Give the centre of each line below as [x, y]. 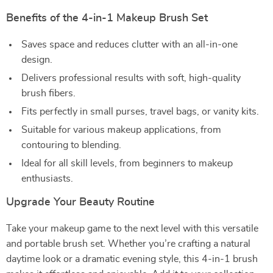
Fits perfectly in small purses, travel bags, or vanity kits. [140, 112]
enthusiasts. [47, 179]
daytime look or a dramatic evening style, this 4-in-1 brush [132, 259]
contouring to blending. [71, 145]
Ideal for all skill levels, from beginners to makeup [127, 163]
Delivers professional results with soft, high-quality [131, 78]
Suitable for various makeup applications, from [121, 130]
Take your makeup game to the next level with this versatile [132, 229]
